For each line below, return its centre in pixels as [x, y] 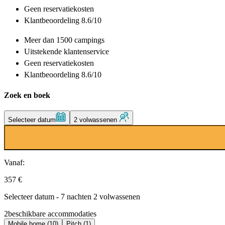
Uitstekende [43, 52]
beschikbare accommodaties [52, 213]
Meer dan [40, 40]
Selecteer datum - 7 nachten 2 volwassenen [72, 196]
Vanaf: [14, 162]
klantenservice [85, 52]
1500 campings [80, 40]
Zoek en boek [27, 95]
